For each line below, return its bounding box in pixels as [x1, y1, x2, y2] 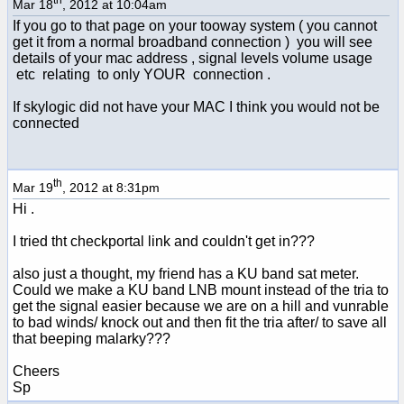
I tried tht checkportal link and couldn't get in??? [13, 233, 315, 249]
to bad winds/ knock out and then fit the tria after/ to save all [13, 314, 387, 330]
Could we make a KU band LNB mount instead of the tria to [13, 281, 389, 298]
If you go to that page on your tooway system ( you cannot [13, 17, 377, 33]
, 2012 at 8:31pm [62, 179, 160, 195]
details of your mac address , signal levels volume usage [13, 50, 372, 66]
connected [13, 115, 79, 131]
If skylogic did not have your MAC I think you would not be [13, 98, 380, 115]
